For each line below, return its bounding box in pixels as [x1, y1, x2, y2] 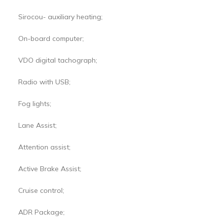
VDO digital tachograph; [18, 56, 97, 65]
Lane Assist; [18, 121, 57, 130]
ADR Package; [18, 208, 65, 217]
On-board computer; [18, 34, 84, 43]
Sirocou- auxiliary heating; [18, 12, 103, 22]
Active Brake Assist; [18, 164, 81, 174]
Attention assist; [18, 143, 71, 152]
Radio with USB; [18, 77, 71, 87]
